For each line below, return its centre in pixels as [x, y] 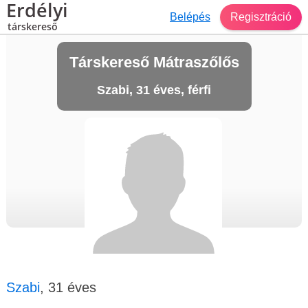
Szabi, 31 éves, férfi [154, 90]
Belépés [190, 16]
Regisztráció [261, 16]
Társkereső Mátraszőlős [154, 62]
